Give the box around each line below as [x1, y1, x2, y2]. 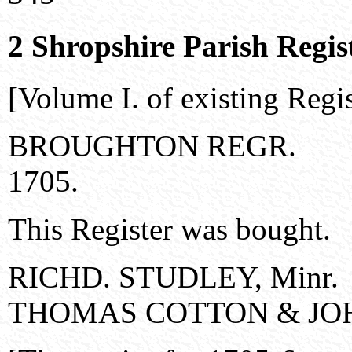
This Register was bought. [8, 211, 331, 246]
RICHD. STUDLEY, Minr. [8, 259, 339, 294]
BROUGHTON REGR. [8, 128, 296, 163]
